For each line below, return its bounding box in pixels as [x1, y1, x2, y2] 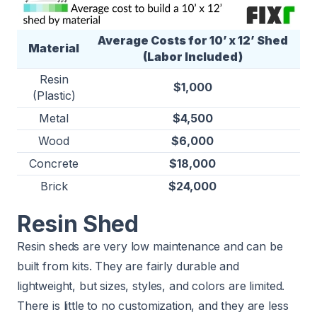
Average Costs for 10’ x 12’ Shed [97, 33, 288, 47]
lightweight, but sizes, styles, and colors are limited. [17, 278, 285, 293]
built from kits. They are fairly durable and [17, 258, 239, 273]
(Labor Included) [142, 49, 243, 64]
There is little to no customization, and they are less [17, 298, 289, 313]
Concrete [29, 156, 79, 171]
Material [28, 40, 79, 55]
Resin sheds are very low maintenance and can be [17, 238, 283, 253]
